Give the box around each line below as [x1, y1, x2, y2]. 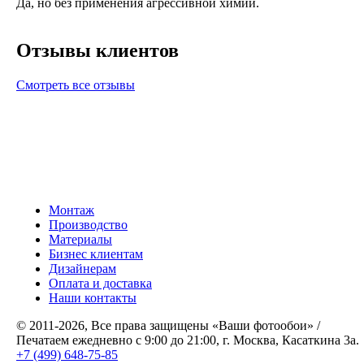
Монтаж [49, 203, 94, 218]
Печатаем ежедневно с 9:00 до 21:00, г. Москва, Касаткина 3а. [16, 333, 359, 348]
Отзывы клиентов [16, 40, 179, 62]
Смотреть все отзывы [16, 78, 135, 93]
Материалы [49, 232, 112, 247]
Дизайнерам [49, 262, 116, 276]
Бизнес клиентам [49, 247, 143, 262]
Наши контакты [49, 291, 136, 305]
